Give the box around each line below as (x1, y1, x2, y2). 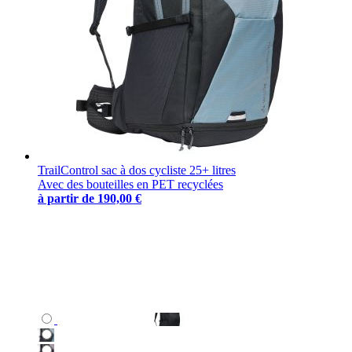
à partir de (38, 191, 94, 205)
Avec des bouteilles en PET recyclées (38, 177, 223, 191)
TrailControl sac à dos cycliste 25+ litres (38, 163, 236, 177)
